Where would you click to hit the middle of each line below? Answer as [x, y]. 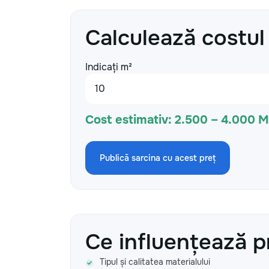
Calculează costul [175, 38]
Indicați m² [109, 67]
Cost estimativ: [128, 120]
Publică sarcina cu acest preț [158, 158]
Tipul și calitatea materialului [155, 262]
